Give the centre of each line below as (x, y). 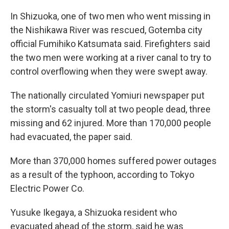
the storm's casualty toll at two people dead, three (110, 109)
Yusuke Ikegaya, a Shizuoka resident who (94, 212)
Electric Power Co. (47, 188)
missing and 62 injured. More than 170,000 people (111, 123)
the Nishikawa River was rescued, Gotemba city (106, 30)
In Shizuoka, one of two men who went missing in (110, 16)
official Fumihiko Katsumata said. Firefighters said (110, 44)
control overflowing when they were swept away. (109, 71)
